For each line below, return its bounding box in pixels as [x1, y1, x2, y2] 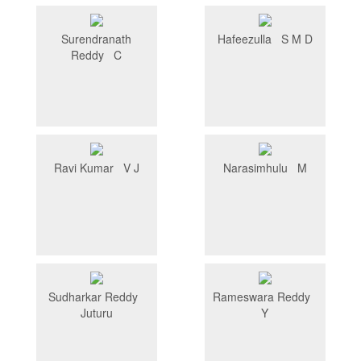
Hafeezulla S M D [217, 31, 313, 48]
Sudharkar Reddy [48, 288, 144, 305]
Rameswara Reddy [213, 288, 317, 305]
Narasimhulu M [222, 160, 307, 176]
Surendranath [61, 31, 131, 48]
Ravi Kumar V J [53, 160, 139, 176]
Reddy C [71, 47, 122, 64]
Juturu [80, 305, 113, 322]
